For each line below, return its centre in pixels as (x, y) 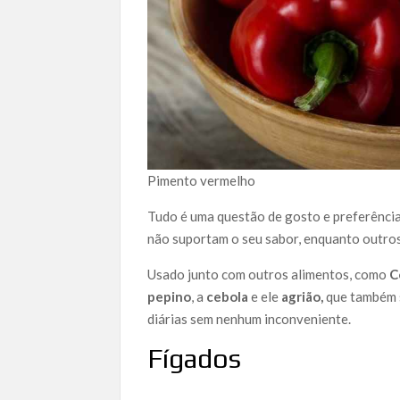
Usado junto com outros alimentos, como (269, 275)
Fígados (195, 359)
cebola (228, 297)
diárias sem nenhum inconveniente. (250, 319)
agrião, (303, 297)
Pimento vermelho (202, 181)
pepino (170, 297)
